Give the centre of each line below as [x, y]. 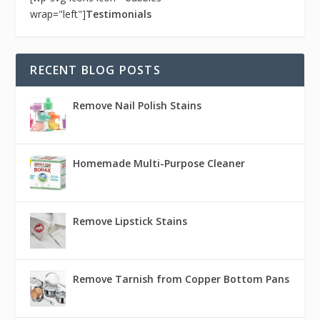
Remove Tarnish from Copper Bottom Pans [181, 279]
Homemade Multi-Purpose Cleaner [159, 164]
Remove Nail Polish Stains [137, 106]
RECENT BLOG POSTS [95, 70]
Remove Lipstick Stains [130, 221]
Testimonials [119, 14]
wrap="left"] [58, 14]
